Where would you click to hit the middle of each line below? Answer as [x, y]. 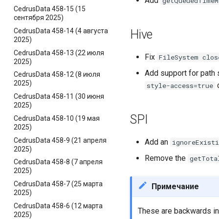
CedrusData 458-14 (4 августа [61, 31]
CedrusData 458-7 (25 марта [58, 184]
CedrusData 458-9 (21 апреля [60, 140]
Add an [157, 142]
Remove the [166, 158]
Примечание [175, 186]
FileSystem [179, 57]
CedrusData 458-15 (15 [50, 9]
